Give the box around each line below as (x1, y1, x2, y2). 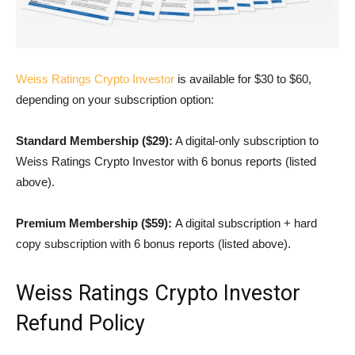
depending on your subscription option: (16, 92, 214, 106)
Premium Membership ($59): (16, 216, 175, 230)
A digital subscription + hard (175, 216, 317, 230)
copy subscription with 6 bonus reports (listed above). (16, 236, 291, 250)
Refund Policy (16, 310, 145, 336)
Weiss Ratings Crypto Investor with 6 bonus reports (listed (16, 154, 316, 168)
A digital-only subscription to (173, 133, 319, 147)
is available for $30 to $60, (174, 71, 311, 86)
